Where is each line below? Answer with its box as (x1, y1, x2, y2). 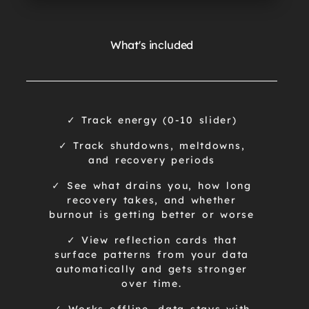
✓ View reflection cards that (66, 234, 237, 247)
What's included (110, 38, 194, 52)
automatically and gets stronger (56, 263, 248, 276)
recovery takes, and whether (67, 194, 237, 207)
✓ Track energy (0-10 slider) (66, 114, 237, 127)
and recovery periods (88, 154, 216, 167)
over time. (121, 277, 182, 290)
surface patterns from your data (54, 248, 250, 261)
